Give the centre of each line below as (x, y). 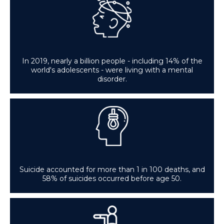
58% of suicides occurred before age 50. (112, 178)
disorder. (112, 79)
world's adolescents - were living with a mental (112, 70)
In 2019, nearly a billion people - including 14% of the (112, 61)
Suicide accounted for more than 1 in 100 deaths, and (112, 169)
